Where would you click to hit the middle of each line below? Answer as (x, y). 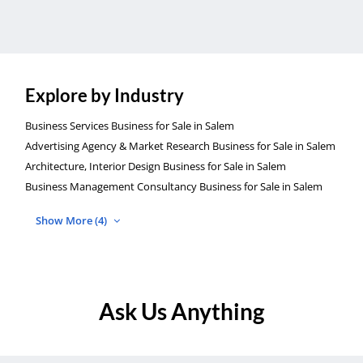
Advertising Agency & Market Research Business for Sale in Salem (180, 146)
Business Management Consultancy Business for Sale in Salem (173, 187)
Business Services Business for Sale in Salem (129, 126)
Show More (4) (72, 221)
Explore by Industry (104, 96)
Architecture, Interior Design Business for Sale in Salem (155, 167)
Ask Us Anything (181, 312)
